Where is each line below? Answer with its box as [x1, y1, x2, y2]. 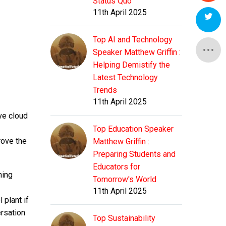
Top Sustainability [93, 213, 155, 223]
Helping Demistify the [93, 60, 170, 70]
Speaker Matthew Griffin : [93, 47, 181, 58]
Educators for [93, 162, 140, 172]
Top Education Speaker [93, 124, 174, 134]
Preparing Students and [93, 149, 176, 159]
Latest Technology [93, 73, 158, 83]
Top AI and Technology [93, 35, 173, 45]
